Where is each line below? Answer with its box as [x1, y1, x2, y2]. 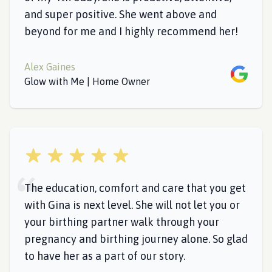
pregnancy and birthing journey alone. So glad [24, 233, 248, 245]
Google [230, 67, 261, 78]
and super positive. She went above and [24, 8, 217, 21]
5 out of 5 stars [24, 148, 89, 159]
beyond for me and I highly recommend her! [24, 25, 238, 38]
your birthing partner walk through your [24, 216, 219, 228]
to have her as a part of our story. [24, 250, 185, 262]
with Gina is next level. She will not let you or [24, 199, 240, 211]
